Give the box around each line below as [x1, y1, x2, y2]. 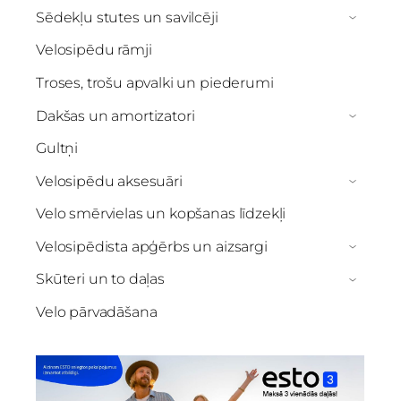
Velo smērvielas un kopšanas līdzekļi [36, 205, 286, 223]
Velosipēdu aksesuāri [36, 172, 183, 190]
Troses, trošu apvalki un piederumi [36, 73, 274, 91]
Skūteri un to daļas [36, 270, 165, 288]
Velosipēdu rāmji [36, 41, 152, 59]
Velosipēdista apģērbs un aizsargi [36, 237, 268, 255]
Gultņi [36, 140, 79, 158]
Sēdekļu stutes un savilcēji [36, 8, 218, 26]
